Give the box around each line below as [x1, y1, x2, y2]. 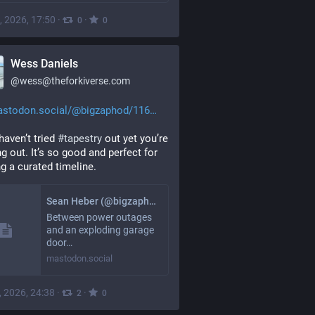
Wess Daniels [11, 57, 78, 70]
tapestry [64, 132, 102, 145]
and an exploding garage [46, 224, 154, 236]
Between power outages [46, 212, 152, 223]
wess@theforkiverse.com [20, 75, 130, 86]
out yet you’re [102, 132, 168, 145]
